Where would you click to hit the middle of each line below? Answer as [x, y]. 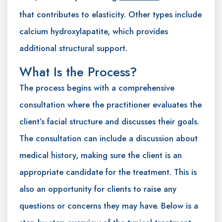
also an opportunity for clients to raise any [98, 189]
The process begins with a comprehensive [97, 88]
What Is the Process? [78, 72]
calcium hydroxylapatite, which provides [94, 31]
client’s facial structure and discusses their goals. [109, 122]
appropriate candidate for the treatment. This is [108, 172]
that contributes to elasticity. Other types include [111, 15]
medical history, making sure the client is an [101, 155]
